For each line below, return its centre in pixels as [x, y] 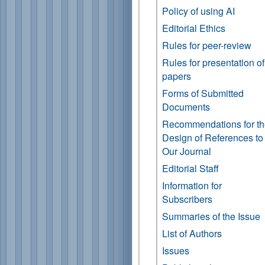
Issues [176, 251]
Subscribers [187, 199]
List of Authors [192, 233]
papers [177, 76]
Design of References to [213, 138]
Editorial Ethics [194, 28]
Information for [192, 185]
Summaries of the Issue [211, 216]
